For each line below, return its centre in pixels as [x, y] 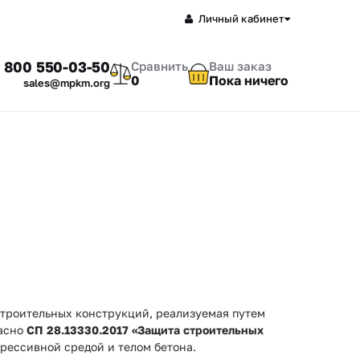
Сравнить [160, 66]
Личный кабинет [241, 18]
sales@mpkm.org [67, 83]
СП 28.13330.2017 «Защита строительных [145, 330]
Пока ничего [249, 81]
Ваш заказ [240, 66]
